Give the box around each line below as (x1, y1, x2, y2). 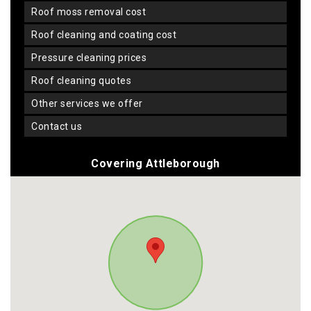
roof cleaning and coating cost (37, 28, 176, 40)
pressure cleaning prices (37, 51, 146, 63)
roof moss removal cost (37, 6, 146, 17)
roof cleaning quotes (37, 74, 131, 86)
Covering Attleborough (91, 156, 220, 170)
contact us (37, 120, 82, 132)
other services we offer (38, 97, 143, 109)
